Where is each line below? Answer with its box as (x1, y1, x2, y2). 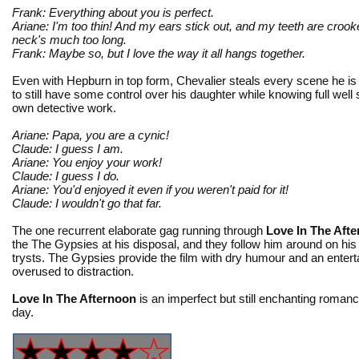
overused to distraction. (12, 264, 134, 278)
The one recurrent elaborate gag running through (12, 223, 266, 237)
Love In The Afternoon (12, 291, 136, 305)
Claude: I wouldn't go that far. (12, 196, 162, 210)
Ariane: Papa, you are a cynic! (12, 127, 169, 142)
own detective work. (12, 100, 116, 115)
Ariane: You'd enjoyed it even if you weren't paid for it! (12, 182, 288, 196)
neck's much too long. (12, 32, 127, 46)
